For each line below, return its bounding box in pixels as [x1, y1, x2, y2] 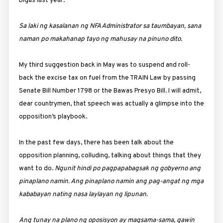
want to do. [18, 164, 55, 173]
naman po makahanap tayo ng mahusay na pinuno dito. [18, 34, 182, 43]
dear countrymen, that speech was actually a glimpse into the [18, 99, 204, 108]
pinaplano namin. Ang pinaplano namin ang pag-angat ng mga [18, 177, 204, 186]
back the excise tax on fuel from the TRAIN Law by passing [18, 73, 196, 82]
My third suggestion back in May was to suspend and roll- [18, 60, 190, 69]
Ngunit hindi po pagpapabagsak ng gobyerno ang [54, 164, 201, 173]
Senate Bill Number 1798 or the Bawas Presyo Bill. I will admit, [18, 86, 201, 95]
